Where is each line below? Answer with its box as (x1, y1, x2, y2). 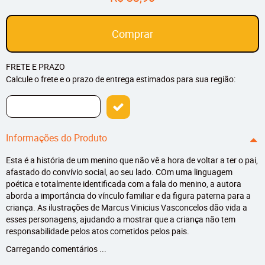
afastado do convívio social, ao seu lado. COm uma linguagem (6, 166, 232, 178)
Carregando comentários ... (6, 243, 106, 255)
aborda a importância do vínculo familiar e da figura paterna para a (6, 190, 251, 202)
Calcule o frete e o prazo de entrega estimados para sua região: (6, 73, 235, 85)
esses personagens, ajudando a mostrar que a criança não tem (6, 214, 235, 225)
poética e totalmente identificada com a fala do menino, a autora (6, 178, 241, 190)
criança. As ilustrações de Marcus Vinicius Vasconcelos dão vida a (6, 202, 247, 214)
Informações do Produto (6, 131, 107, 145)
